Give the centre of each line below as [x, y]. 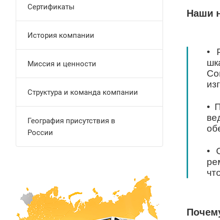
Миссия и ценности [62, 64]
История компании [61, 35]
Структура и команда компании [83, 92]
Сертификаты [51, 7]
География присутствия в [71, 121]
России [40, 133]
